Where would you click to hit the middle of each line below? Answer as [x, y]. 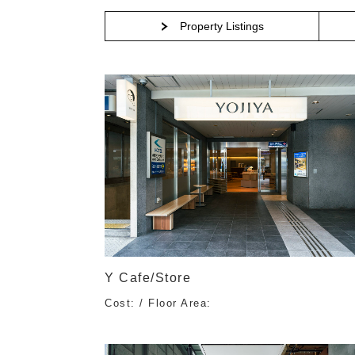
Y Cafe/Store [148, 278]
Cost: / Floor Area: [158, 303]
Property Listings [221, 27]
